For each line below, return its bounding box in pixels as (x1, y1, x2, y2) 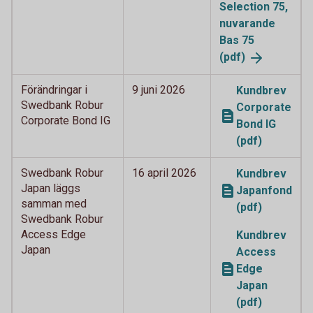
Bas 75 (219, 33, 254, 47)
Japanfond (236, 183, 292, 197)
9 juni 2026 (132, 82, 185, 96)
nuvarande (219, 16, 275, 30)
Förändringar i (21, 82, 87, 96)
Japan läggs (21, 181, 80, 195)
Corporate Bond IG (21, 113, 110, 127)
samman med (21, 196, 87, 210)
